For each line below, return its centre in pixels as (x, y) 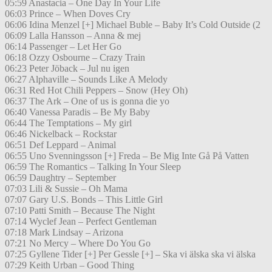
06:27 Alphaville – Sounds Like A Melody (86, 80)
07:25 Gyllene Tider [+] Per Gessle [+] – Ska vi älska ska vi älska (130, 254)
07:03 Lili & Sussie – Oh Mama (66, 189)
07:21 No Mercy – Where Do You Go (78, 243)
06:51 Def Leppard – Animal (60, 145)
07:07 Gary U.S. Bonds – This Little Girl (84, 200)
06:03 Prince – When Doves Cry (68, 14)
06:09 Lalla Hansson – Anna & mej (73, 36)
